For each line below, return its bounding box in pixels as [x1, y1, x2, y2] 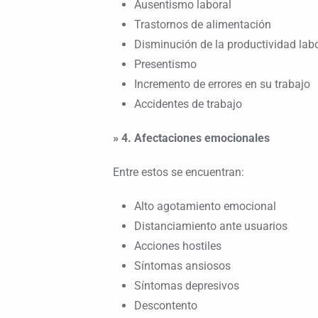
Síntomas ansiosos [133, 259, 231, 273]
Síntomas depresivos [133, 279, 239, 293]
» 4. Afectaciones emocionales [112, 131, 270, 146]
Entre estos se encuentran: [112, 165, 244, 180]
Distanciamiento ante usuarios [133, 219, 287, 234]
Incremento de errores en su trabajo [133, 77, 310, 92]
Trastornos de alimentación [133, 18, 271, 32]
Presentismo [133, 57, 197, 72]
